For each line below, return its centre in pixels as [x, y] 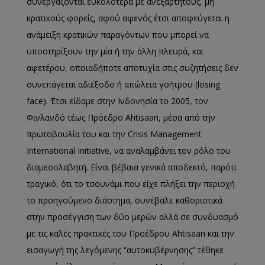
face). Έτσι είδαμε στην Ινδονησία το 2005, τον [117, 101]
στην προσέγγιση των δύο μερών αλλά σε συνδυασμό [132, 216]
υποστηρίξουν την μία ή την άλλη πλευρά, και [115, 51]
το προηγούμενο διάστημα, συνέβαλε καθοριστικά [125, 200]
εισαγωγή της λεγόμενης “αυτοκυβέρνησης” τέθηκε [125, 250]
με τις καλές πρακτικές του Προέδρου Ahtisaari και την [130, 233]
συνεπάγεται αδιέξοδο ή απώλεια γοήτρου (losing [123, 84]
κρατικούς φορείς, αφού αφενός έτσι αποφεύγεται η [128, 18]
